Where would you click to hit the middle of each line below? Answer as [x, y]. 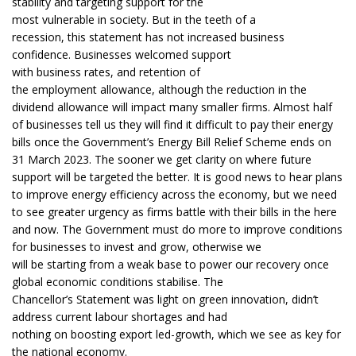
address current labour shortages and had [120, 317]
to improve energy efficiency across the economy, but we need [174, 195]
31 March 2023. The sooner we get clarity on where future [162, 160]
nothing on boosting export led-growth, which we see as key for [176, 335]
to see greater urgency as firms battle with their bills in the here [174, 212]
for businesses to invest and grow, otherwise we [137, 247]
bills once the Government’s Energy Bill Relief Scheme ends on [172, 142]
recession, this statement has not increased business [148, 37]
